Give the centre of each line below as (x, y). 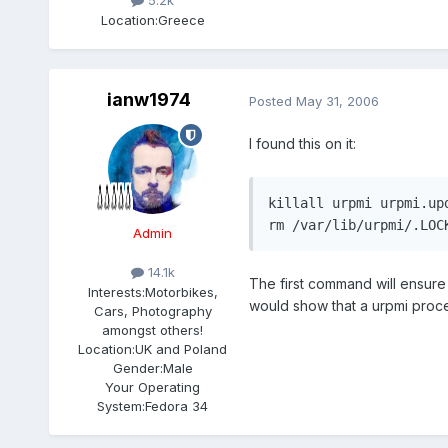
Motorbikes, (181, 291)
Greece (181, 19)
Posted (272, 100)
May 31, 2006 (337, 100)
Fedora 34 (177, 405)
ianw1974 (148, 100)
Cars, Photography (152, 310)
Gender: (137, 367)
